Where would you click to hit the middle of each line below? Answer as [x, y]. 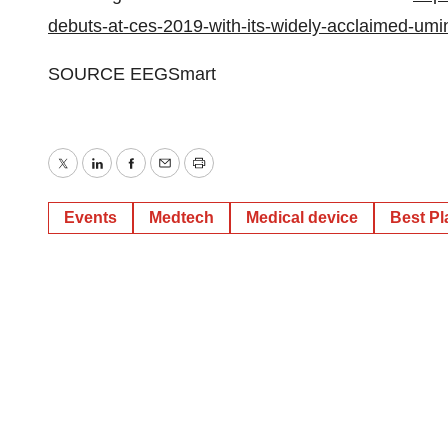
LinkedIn [129, 177]
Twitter [88, 177]
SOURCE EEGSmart [132, 74]
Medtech [181, 217]
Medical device [302, 217]
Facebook [169, 177]
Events [90, 217]
